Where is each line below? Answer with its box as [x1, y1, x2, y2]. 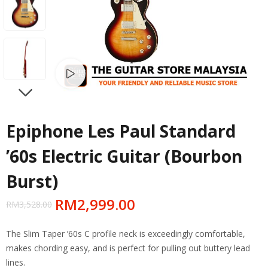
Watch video [86, 68, 133, 79]
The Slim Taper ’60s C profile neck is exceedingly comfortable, [6, 227, 245, 239]
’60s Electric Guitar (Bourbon [6, 144, 242, 167]
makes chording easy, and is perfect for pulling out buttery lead [6, 242, 250, 254]
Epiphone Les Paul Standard [6, 119, 236, 142]
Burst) [6, 169, 58, 193]
